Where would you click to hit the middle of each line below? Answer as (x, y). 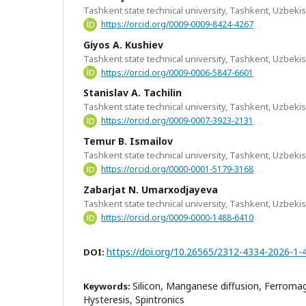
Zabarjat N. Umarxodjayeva (151, 189)
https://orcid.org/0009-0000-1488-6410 (177, 217)
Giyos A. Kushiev (123, 44)
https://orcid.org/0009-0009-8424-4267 (177, 24)
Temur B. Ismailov (128, 141)
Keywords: (108, 286)
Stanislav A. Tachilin (133, 93)
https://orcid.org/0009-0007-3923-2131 (177, 121)
